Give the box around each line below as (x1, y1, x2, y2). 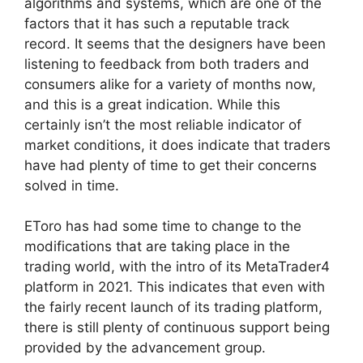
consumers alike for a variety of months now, (24, 75, 316, 92)
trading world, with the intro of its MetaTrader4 (24, 258, 330, 275)
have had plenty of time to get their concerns (24, 156, 317, 173)
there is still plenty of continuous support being (24, 319, 330, 336)
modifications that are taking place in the (24, 238, 290, 255)
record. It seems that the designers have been (24, 35, 326, 52)
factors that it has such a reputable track (24, 15, 289, 32)
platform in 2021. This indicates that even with (24, 279, 325, 296)
